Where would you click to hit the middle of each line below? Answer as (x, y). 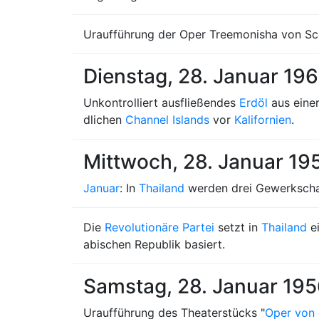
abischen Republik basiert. (154, 244)
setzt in (238, 227)
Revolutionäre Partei (159, 227)
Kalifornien (263, 120)
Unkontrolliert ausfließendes (161, 103)
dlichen (104, 120)
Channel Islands (167, 120)
